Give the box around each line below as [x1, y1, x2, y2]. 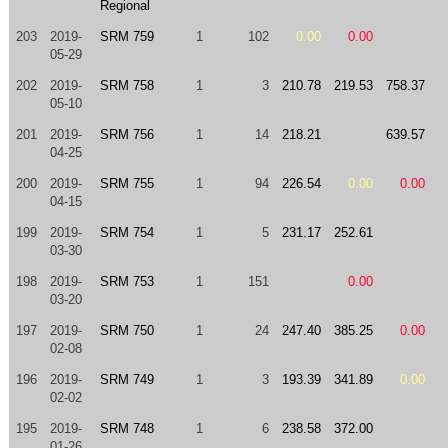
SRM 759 [99, 29, 154, 44]
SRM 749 [99, 372, 154, 387]
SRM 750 [99, 323, 154, 338]
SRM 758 [99, 78, 154, 93]
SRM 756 [99, 127, 154, 142]
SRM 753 [99, 274, 154, 289]
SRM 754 [99, 225, 154, 240]
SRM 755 [99, 176, 154, 191]
